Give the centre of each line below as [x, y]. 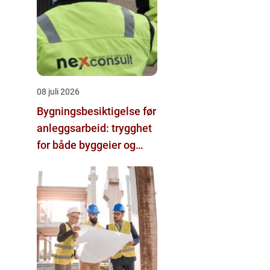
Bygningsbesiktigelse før [96, 111]
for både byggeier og [86, 145]
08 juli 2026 [58, 92]
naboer [54, 162]
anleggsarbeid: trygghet [94, 128]
